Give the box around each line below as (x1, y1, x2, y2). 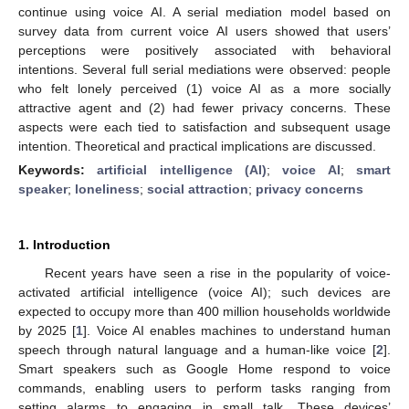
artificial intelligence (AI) (97, 162, 267, 177)
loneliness (75, 181, 140, 196)
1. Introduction (18, 236, 110, 252)
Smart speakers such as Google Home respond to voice (18, 361, 391, 376)
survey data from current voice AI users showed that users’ (18, 23, 391, 38)
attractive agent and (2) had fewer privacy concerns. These (18, 100, 391, 115)
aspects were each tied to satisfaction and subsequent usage (18, 119, 391, 134)
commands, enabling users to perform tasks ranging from (18, 380, 391, 395)
